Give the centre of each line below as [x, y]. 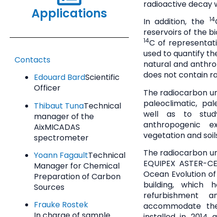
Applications [69, 13]
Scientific [102, 77]
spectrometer [61, 138]
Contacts [32, 60]
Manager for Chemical [77, 166]
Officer [47, 88]
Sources [49, 187]
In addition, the [176, 22]
